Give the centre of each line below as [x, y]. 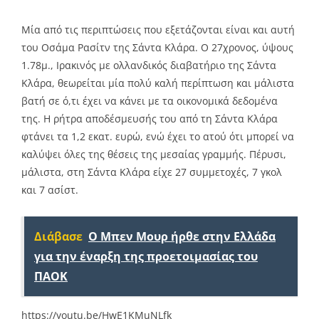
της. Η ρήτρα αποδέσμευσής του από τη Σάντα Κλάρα [150, 119]
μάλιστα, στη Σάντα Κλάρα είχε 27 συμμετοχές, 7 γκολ [152, 172]
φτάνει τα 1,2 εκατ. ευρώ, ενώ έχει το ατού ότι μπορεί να [158, 137]
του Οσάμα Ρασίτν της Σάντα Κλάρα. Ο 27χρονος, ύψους [157, 48]
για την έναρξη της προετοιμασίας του [146, 257]
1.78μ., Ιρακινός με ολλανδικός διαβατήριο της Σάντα [149, 66]
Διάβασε [58, 237]
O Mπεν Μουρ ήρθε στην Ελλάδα [182, 237]
